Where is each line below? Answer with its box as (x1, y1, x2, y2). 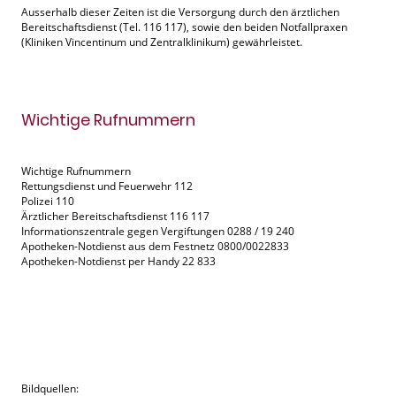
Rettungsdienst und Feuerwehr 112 (21, 178, 195, 194)
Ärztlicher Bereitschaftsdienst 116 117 (21, 208, 212, 224)
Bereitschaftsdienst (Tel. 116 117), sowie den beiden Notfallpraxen (21, 19, 347, 34)
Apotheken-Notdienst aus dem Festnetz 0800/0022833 (21, 238, 292, 254)
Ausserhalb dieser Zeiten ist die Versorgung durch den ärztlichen (21, 4, 339, 19)
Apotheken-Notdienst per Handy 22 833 (21, 253, 221, 269)
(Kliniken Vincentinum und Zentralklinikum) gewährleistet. (21, 34, 302, 49)
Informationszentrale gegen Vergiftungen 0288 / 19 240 (21, 223, 297, 239)
